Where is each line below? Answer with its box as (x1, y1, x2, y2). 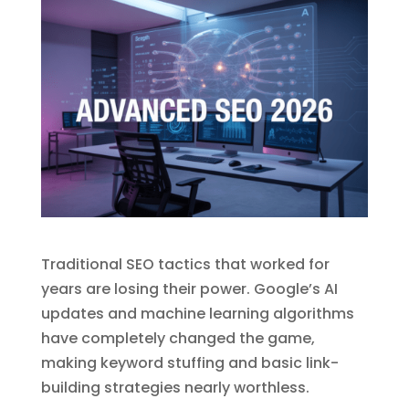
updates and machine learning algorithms (40, 302, 354, 324)
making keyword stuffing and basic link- (40, 351, 339, 373)
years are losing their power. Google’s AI (40, 278, 338, 299)
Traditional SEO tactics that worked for (40, 253, 330, 275)
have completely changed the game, (40, 327, 315, 349)
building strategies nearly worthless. (40, 376, 309, 398)
